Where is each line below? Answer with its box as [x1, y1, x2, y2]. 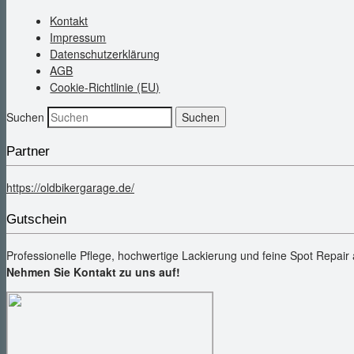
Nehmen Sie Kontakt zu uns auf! [6, 264, 180, 281]
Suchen [6, 109, 44, 126]
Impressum [50, 29, 107, 46]
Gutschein [6, 212, 66, 228]
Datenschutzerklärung [50, 46, 160, 62]
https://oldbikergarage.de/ [6, 179, 134, 196]
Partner [6, 144, 50, 160]
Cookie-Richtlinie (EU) [50, 79, 160, 96]
